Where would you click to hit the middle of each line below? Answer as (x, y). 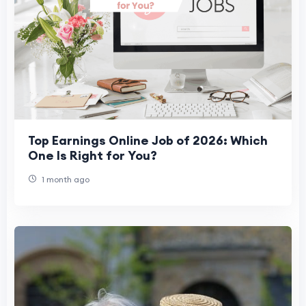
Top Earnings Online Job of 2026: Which (148, 140)
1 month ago (65, 179)
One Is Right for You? (93, 155)
